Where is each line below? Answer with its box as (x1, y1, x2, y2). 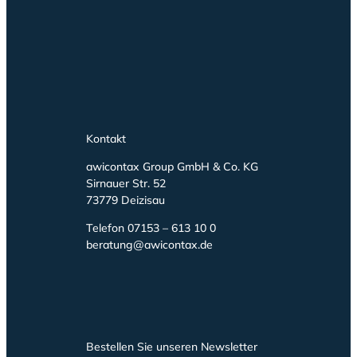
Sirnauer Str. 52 (86, 175, 166, 190)
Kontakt (86, 131, 126, 146)
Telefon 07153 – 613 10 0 (86, 220, 216, 235)
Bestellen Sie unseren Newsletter (86, 339, 257, 354)
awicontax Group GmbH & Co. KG (86, 159, 258, 174)
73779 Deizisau (86, 192, 165, 207)
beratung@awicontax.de (86, 237, 213, 252)
